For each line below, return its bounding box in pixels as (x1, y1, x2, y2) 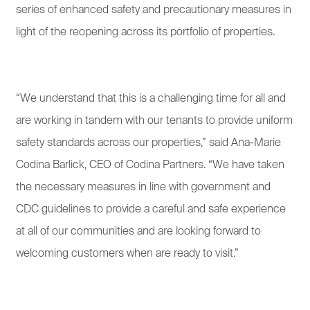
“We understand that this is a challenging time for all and (16, 93, 286, 104)
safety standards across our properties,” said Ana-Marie (16, 137, 281, 149)
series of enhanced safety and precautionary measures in (16, 4, 291, 16)
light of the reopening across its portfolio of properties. (16, 26, 275, 38)
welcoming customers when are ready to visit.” (16, 248, 239, 259)
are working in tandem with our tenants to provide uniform (16, 115, 293, 127)
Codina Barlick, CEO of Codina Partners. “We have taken (16, 159, 284, 171)
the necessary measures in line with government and (16, 181, 271, 193)
